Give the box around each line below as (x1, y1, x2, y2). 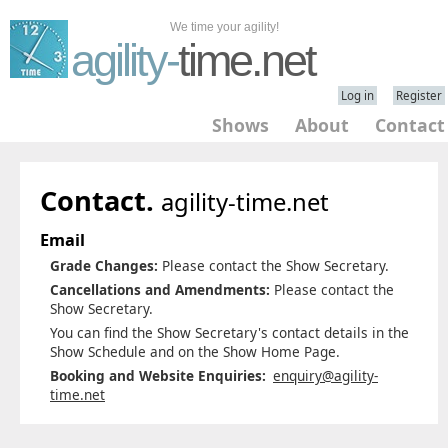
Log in (341, 88, 374, 103)
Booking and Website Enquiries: (50, 366, 266, 385)
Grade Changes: (50, 256, 158, 275)
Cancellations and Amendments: (50, 280, 270, 299)
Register (396, 88, 442, 103)
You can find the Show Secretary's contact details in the (50, 323, 409, 342)
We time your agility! (170, 20, 279, 34)
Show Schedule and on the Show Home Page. (50, 342, 340, 361)
